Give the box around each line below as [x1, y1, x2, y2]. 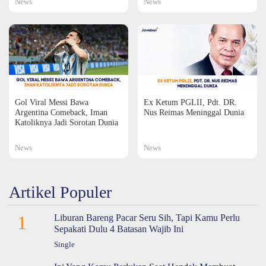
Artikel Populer [9, 183, 112, 202]
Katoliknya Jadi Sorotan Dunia [15, 118, 118, 128]
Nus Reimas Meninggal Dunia [144, 107, 244, 118]
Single [53, 240, 75, 249]
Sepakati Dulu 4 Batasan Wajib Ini [53, 224, 183, 235]
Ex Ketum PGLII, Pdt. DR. [144, 97, 237, 107]
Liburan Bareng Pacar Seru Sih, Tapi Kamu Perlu [53, 213, 240, 223]
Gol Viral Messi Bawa [15, 97, 88, 107]
